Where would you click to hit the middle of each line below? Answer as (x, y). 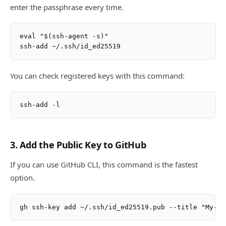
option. (22, 178)
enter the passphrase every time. (67, 7)
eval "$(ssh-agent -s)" (64, 36)
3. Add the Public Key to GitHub (78, 145)
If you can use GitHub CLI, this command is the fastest (104, 165)
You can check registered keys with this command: (97, 75)
